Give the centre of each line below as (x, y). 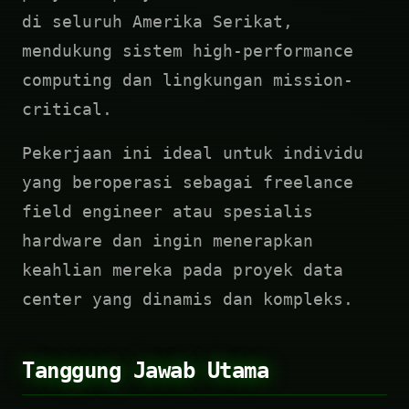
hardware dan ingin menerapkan (168, 241)
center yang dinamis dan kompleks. (188, 299)
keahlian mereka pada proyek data (183, 270)
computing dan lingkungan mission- (188, 80)
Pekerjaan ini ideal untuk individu (193, 153)
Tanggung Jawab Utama (146, 371)
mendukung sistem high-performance (188, 51)
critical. (67, 109)
